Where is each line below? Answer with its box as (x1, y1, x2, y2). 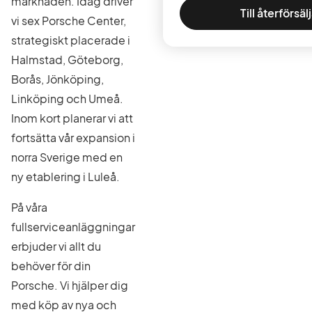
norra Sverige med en (11, 150, 123, 164)
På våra (11, 200, 47, 214)
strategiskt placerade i (11, 33, 130, 47)
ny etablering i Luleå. (11, 169, 120, 184)
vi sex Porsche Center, (11, 13, 126, 28)
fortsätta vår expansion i (11, 130, 135, 145)
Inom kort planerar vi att (11, 111, 133, 125)
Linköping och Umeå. (11, 91, 123, 106)
